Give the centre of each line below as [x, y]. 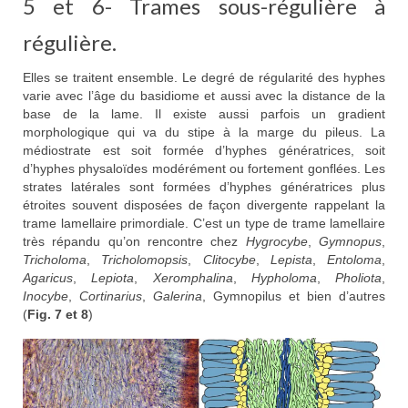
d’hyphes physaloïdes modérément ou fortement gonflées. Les [204, 168]
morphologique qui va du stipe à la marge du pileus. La [204, 132]
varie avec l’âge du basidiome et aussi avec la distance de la [204, 95]
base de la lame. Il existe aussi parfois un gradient [204, 113]
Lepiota [113, 277]
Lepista [291, 259]
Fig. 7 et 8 [58, 314]
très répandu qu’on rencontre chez [134, 241]
